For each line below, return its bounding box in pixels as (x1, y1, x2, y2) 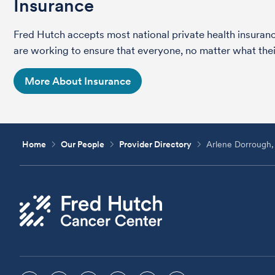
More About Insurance (25, 75, 131, 87)
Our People (61, 139, 105, 149)
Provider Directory (119, 139, 192, 149)
